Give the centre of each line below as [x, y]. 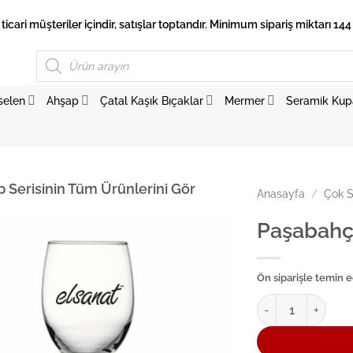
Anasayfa [281, 194]
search [50, 65]
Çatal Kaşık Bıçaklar [151, 100]
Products [55, 55]
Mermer [245, 100]
